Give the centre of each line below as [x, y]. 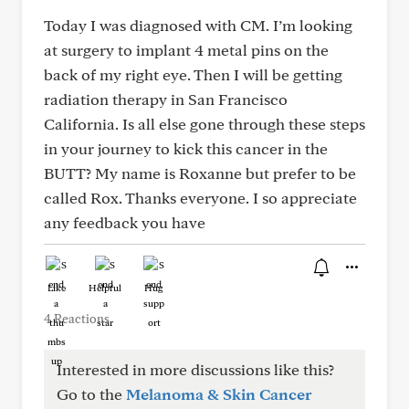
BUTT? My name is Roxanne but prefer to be [200, 173]
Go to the [91, 394]
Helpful [105, 288]
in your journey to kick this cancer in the [186, 148]
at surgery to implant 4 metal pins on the [186, 50]
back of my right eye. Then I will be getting [193, 74]
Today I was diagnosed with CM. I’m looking [198, 25]
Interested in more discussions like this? [195, 369]
